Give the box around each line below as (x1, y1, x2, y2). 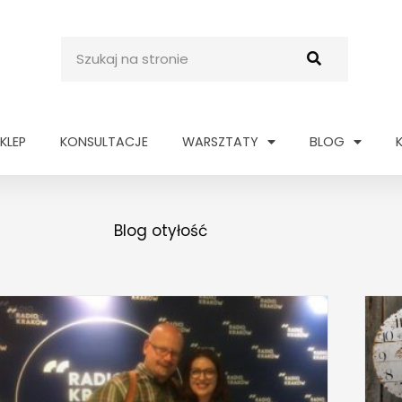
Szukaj (60, 36, 108, 58)
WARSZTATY (182, 133, 258, 152)
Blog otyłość (113, 219, 207, 241)
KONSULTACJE (60, 133, 148, 152)
